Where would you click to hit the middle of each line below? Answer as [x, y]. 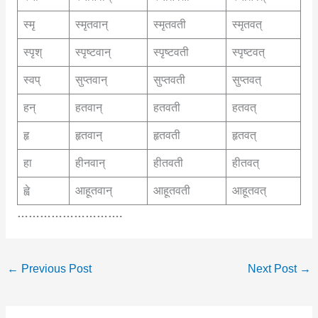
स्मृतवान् [91, 25]
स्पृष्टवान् [93, 53]
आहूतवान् [93, 191]
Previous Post [55, 268]
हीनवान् [90, 163]
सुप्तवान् [91, 80]
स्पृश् [32, 53]
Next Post [273, 268]
